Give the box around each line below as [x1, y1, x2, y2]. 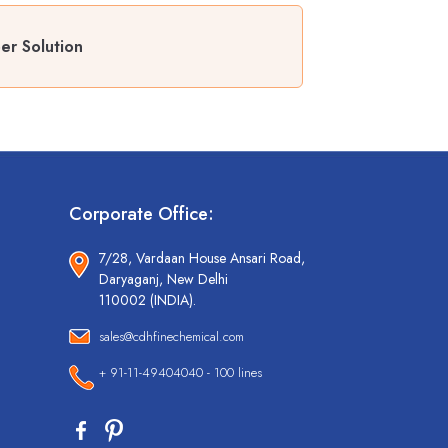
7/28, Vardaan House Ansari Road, [98, 248, 305, 269]
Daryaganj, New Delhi [98, 269, 228, 290]
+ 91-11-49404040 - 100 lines [98, 363, 262, 383]
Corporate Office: [68, 201, 214, 228]
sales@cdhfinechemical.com [98, 327, 244, 347]
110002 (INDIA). [98, 290, 196, 311]
